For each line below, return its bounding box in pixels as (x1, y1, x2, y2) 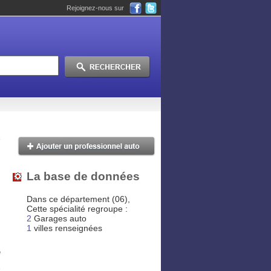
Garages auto (31, 214, 87, 224)
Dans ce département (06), (27, 194, 130, 204)
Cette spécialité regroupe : (27, 204, 128, 214)
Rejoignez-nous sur (67, 4, 124, 11)
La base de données (27, 169, 140, 183)
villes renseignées (31, 223, 102, 233)
